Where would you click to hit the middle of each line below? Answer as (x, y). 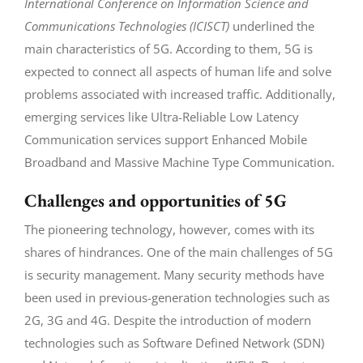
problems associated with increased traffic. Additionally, (179, 94)
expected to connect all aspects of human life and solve (177, 71)
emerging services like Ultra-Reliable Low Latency (161, 116)
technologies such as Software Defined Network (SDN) (174, 342)
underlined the (271, 26)
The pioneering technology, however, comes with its (169, 229)
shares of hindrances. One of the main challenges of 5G (178, 252)
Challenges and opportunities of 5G (155, 200)
